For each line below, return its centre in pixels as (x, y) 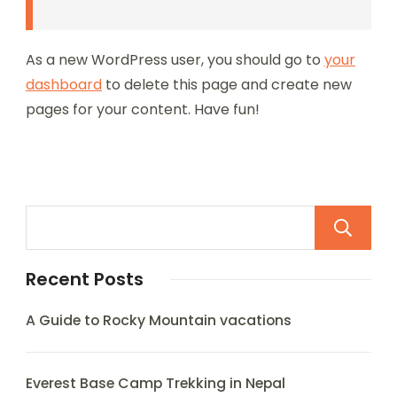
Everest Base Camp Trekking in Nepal (156, 383)
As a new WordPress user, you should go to (175, 60)
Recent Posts (85, 279)
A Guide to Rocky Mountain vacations (159, 320)
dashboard (64, 85)
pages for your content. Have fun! (143, 109)
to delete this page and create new (227, 85)
